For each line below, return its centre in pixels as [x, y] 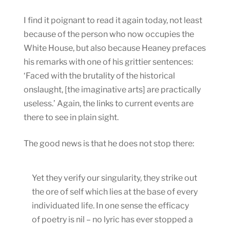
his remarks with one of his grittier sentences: [108, 62]
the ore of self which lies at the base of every [115, 191]
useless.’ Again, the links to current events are [109, 103]
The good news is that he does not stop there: [109, 143]
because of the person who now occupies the [109, 34]
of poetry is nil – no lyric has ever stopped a [112, 219]
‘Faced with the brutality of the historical [99, 75]
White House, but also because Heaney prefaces [115, 48]
